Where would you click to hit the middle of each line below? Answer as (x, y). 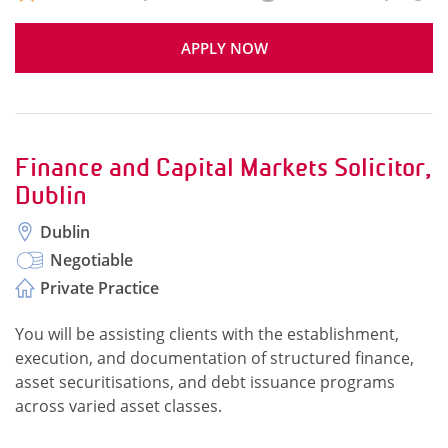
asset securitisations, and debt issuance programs (205, 382)
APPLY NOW (224, 48)
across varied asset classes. (118, 406)
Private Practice (99, 288)
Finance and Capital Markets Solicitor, (223, 167)
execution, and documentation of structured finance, (214, 358)
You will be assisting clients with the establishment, (207, 334)
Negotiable (91, 260)
